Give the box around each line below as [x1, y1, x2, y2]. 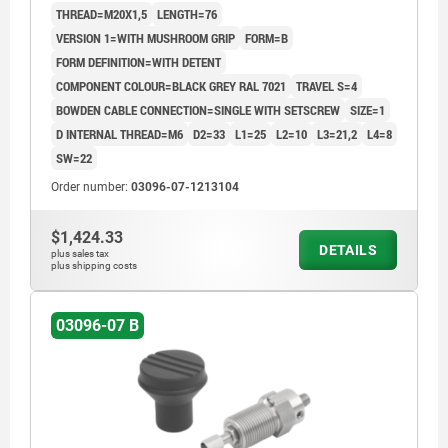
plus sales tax [51, 248, 109, 260]
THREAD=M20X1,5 [56, 5, 147, 24]
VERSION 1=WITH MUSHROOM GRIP [56, 29, 235, 48]
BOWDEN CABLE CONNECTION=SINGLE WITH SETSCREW [56, 101, 340, 120]
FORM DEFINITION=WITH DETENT [56, 53, 221, 72]
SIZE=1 [350, 101, 385, 120]
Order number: [51, 180, 131, 195]
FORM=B [245, 29, 288, 48]
